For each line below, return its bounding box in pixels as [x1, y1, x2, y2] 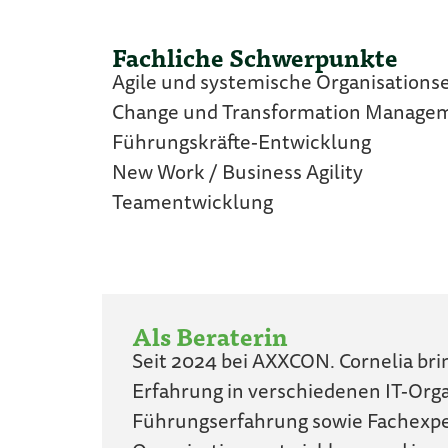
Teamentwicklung [112, 194, 273, 215]
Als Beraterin [132, 315, 288, 356]
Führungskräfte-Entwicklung [112, 134, 371, 155]
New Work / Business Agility [112, 164, 363, 185]
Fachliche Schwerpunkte [112, 37, 398, 78]
